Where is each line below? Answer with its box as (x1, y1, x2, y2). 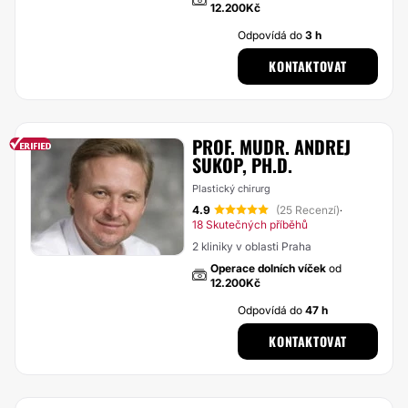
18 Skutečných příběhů (192, 218, 308, 231)
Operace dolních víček (210, 261, 326, 275)
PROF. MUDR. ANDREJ (192, 133, 351, 160)
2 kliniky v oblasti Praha (192, 240, 311, 253)
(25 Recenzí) (276, 203, 340, 217)
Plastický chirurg (192, 182, 270, 195)
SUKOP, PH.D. (192, 151, 292, 178)
